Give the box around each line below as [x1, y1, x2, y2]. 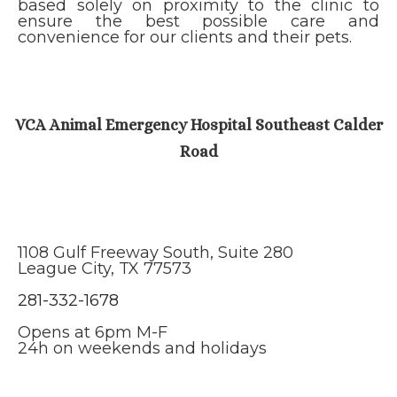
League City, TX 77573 [18, 259, 191, 278]
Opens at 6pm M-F [18, 323, 167, 342]
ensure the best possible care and [18, 12, 379, 31]
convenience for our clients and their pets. [18, 27, 352, 47]
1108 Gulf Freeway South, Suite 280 [18, 243, 293, 262]
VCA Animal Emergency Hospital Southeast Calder [14, 116, 383, 134]
